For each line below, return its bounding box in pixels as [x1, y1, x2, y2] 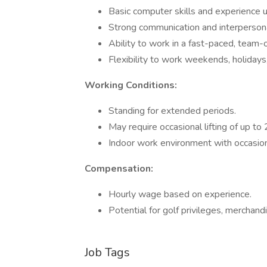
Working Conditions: [85, 79, 177, 92]
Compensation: [85, 162, 153, 175]
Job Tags [85, 244, 130, 260]
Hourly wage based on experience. [108, 188, 252, 201]
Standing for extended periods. [108, 104, 236, 117]
